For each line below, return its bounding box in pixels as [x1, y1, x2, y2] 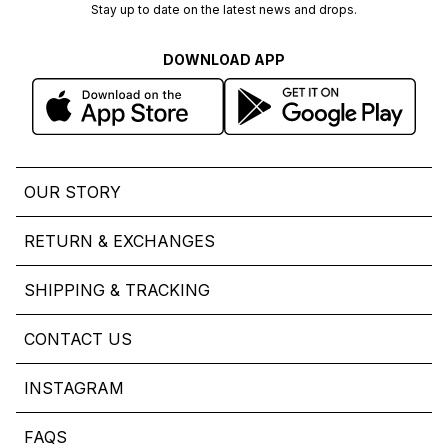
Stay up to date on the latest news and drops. [91, 2, 357, 18]
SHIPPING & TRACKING [24, 280, 210, 301]
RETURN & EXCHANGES [24, 231, 215, 252]
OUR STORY [24, 182, 121, 203]
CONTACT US [24, 329, 132, 350]
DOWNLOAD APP [163, 51, 285, 69]
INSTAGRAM [24, 378, 124, 399]
